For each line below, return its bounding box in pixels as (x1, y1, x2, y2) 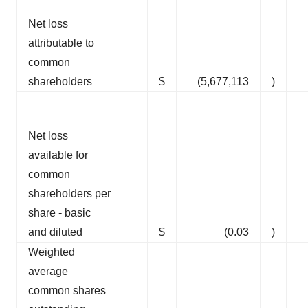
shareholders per (28, 188, 111, 200)
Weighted (28, 246, 75, 258)
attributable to (28, 37, 94, 49)
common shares (28, 285, 106, 297)
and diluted (28, 226, 82, 239)
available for (28, 149, 88, 162)
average (28, 265, 68, 278)
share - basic (28, 207, 91, 219)
